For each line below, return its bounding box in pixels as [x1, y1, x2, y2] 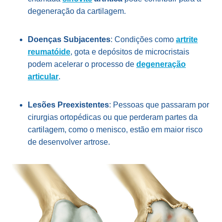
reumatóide [28, 47, 70, 56]
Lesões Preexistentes [28, 100, 109, 109]
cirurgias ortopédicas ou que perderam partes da [28, 112, 198, 121]
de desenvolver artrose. [28, 137, 110, 146]
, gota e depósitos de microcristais [70, 47, 189, 56]
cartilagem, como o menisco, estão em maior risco [28, 125, 203, 134]
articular [28, 72, 58, 81]
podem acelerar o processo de [28, 59, 136, 68]
